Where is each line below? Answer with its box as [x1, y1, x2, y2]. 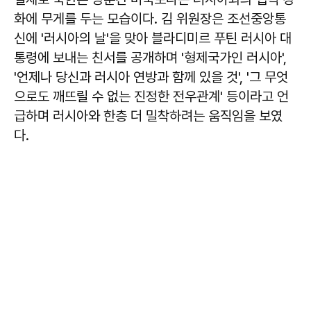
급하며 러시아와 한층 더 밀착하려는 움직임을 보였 [14, 108, 283, 125]
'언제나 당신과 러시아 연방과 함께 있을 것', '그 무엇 [14, 69, 288, 86]
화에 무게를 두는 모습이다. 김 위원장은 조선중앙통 [14, 10, 286, 28]
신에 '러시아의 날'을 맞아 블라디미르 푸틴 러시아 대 [14, 30, 292, 47]
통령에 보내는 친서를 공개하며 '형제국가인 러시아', [14, 49, 287, 67]
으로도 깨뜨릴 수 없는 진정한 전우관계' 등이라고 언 [14, 88, 289, 106]
